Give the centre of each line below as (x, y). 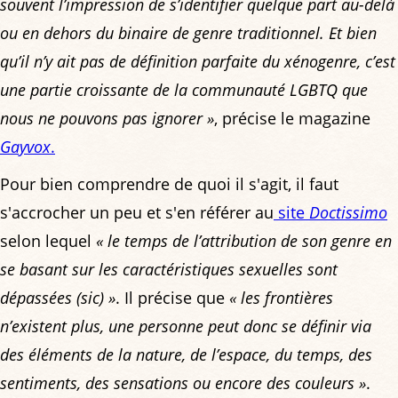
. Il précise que (172, 297)
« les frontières (281, 297)
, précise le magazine (292, 118)
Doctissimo (348, 212)
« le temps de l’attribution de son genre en (244, 240)
